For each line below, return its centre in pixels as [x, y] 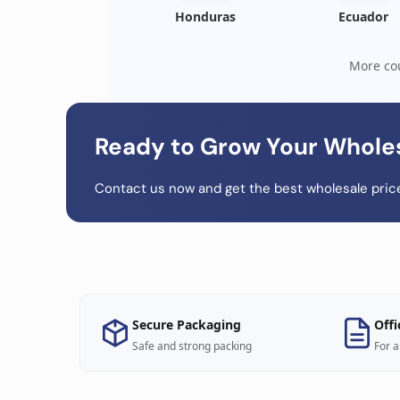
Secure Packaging [187, 325]
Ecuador [363, 17]
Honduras [206, 17]
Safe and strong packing [192, 346]
